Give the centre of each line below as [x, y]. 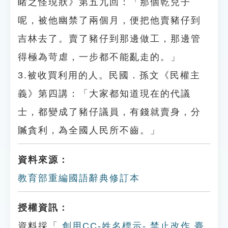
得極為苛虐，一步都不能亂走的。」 [99, 57]
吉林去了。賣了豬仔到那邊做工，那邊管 [109, 39]
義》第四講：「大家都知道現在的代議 [104, 94]
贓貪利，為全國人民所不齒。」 [89, 130]
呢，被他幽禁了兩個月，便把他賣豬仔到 [109, 20]
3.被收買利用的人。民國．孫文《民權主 [109, 75]
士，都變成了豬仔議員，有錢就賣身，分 [109, 112]
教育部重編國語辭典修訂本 [79, 178]
